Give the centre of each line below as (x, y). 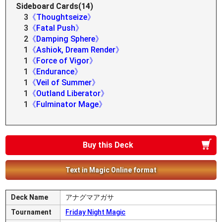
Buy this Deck (108, 145)
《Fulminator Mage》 (68, 104)
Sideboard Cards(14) (55, 6)
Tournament (31, 212)
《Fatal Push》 (56, 28)
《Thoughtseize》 (62, 17)
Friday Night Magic (96, 212)
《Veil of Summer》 (64, 83)
